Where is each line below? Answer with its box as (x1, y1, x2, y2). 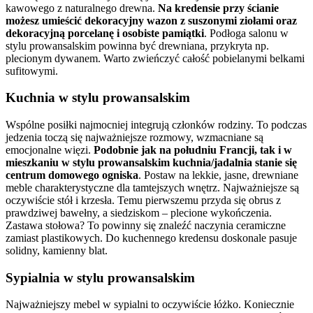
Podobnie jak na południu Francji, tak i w (94, 143, 292, 156)
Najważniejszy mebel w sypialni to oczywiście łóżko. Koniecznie (6, 298, 294, 311)
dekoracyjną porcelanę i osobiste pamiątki (6, 27, 204, 39)
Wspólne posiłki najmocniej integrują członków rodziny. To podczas (6, 118, 307, 131)
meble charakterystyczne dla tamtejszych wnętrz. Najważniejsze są (6, 181, 299, 194)
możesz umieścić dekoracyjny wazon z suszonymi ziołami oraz (6, 14, 297, 27)
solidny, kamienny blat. (6, 244, 108, 256)
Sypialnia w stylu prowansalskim (6, 270, 195, 285)
